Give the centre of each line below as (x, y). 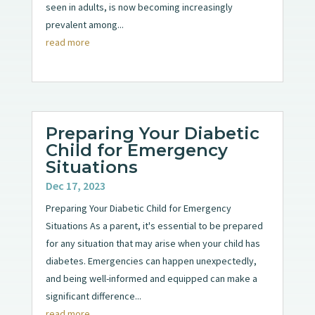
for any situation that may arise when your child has (153, 244)
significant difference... (93, 296)
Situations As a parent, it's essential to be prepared (154, 226)
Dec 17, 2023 (75, 186)
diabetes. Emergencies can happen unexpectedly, (151, 261)
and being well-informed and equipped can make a (151, 279)
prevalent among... (84, 24)
